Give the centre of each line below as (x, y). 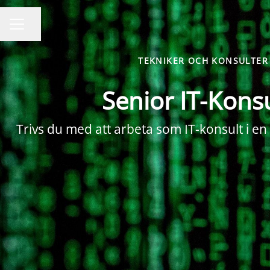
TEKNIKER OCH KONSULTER (203, 61)
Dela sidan (47, 30)
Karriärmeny (38, 30)
